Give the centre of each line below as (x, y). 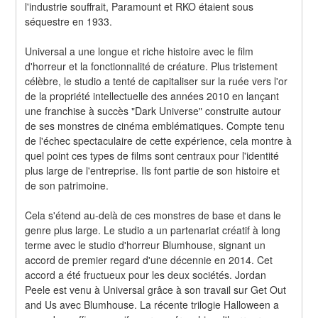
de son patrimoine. (67, 185)
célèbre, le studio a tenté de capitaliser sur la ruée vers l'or (157, 81)
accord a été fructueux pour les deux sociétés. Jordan (146, 274)
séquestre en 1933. (69, 21)
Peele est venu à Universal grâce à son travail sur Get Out (156, 289)
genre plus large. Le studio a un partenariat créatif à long (153, 230)
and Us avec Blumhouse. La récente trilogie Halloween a (152, 304)
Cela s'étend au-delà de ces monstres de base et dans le (153, 215)
